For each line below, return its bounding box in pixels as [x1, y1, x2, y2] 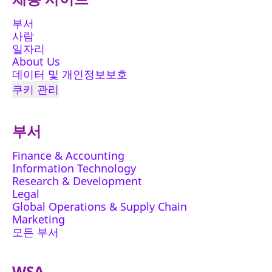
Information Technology [12, 161, 136, 175]
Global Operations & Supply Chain [12, 199, 187, 214]
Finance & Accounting [12, 148, 124, 163]
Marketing [12, 212, 65, 226]
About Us [12, 54, 60, 69]
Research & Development [12, 174, 142, 188]
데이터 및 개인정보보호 [12, 67, 127, 81]
